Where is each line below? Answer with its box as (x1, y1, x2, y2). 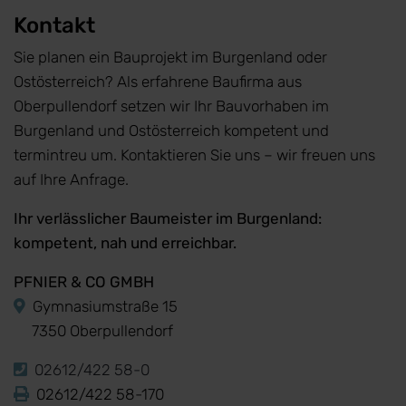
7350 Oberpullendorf (14, 322, 173, 341)
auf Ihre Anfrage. (14, 170, 129, 189)
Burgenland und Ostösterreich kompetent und (14, 121, 329, 140)
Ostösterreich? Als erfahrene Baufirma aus (14, 72, 302, 92)
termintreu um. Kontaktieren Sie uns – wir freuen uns (14, 146, 375, 165)
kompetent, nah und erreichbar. (14, 234, 237, 253)
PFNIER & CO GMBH (14, 273, 154, 292)
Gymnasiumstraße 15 (29, 297, 196, 316)
